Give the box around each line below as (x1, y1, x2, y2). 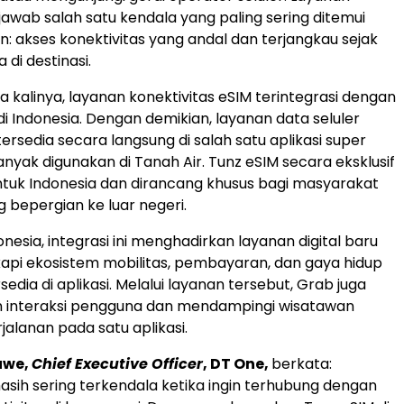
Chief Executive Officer (32, 353, 203, 374)
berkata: (271, 353, 332, 374)
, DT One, (203, 353, 271, 374)
